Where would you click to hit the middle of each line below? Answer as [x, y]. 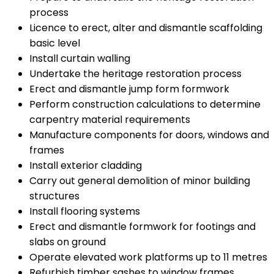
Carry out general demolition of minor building [140, 181]
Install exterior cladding [86, 166]
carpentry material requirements [110, 120]
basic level [55, 43]
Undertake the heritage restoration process [135, 74]
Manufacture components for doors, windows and [149, 135]
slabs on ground [68, 242]
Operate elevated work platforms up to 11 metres [148, 257]
